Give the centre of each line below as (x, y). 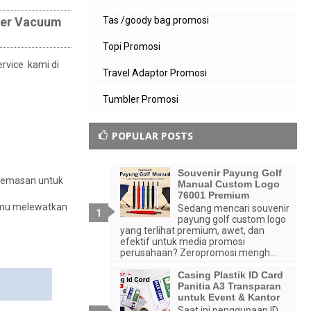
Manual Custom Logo (228, 184)
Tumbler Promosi (141, 99)
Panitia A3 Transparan (229, 286)
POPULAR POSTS (152, 136)
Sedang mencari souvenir (233, 208)
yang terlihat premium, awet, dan (192, 230)
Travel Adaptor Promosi (155, 73)
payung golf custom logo (232, 219)
